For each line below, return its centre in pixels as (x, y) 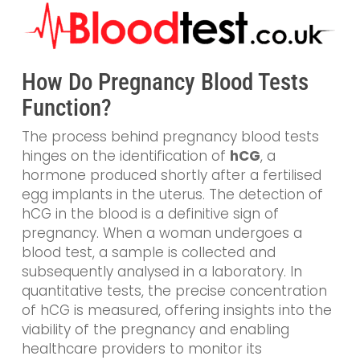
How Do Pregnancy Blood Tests (165, 82)
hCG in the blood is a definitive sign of (150, 214)
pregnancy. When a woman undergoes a (162, 233)
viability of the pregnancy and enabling (155, 330)
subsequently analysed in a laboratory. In (162, 272)
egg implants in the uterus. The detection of (172, 195)
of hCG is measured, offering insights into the (176, 311)
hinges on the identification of (125, 156)
